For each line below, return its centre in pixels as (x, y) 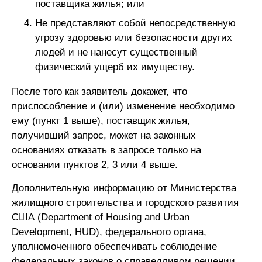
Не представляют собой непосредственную (135, 23)
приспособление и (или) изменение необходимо (123, 106)
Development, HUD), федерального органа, (109, 232)
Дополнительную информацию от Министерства (124, 188)
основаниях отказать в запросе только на (106, 150)
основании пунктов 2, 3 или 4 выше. (95, 164)
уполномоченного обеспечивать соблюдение (114, 246)
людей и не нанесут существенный (116, 52)
